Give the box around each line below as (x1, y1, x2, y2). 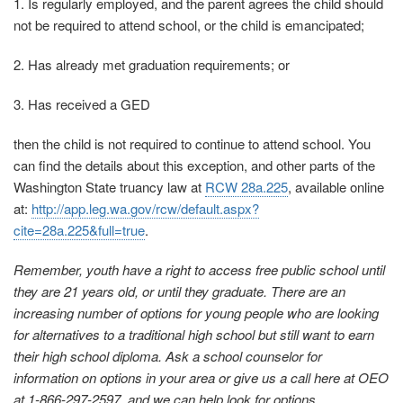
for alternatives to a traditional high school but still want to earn (13, 325, 374, 345)
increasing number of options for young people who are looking (13, 303, 379, 323)
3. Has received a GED (13, 94, 150, 114)
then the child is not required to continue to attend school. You (13, 134, 371, 154)
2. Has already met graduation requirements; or (13, 55, 290, 75)
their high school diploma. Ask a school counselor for (13, 346, 322, 366)
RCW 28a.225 (205, 177, 288, 197)
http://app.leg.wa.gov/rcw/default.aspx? (31, 199, 259, 219)
